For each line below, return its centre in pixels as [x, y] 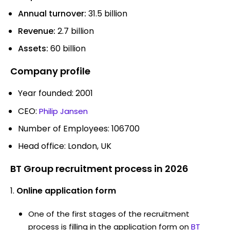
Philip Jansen [63, 111]
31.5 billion [107, 13]
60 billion [67, 48]
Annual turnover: [52, 13]
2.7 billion [75, 31]
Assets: [33, 48]
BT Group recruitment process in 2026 [99, 168]
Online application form [66, 190]
